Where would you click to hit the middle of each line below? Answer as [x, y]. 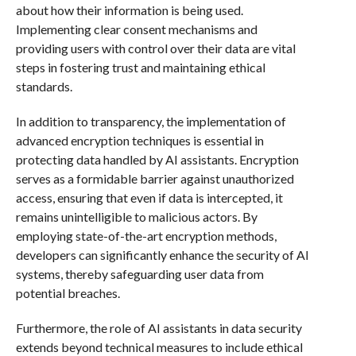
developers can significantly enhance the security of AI [162, 255]
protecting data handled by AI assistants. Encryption [157, 159]
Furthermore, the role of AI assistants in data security [159, 328]
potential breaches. [68, 293]
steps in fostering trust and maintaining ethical [140, 67]
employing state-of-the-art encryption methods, [146, 236]
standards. [44, 86]
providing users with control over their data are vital [155, 48]
